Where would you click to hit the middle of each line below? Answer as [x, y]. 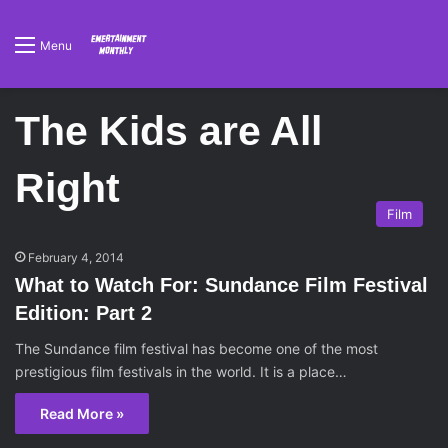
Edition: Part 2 [83, 313]
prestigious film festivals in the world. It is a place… [181, 371]
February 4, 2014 [76, 257]
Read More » [82, 413]
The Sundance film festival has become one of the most [196, 348]
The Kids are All [168, 131]
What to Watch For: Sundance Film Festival [221, 285]
